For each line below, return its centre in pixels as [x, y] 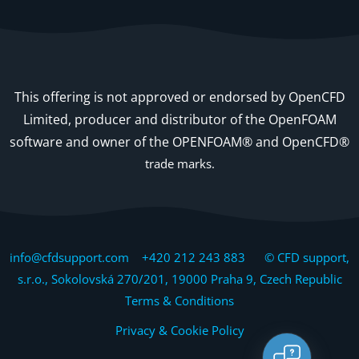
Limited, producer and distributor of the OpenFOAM [179, 119]
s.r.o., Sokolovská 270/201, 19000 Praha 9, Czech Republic [179, 278]
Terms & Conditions [179, 300]
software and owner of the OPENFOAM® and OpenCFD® [179, 141]
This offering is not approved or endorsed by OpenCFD [179, 97]
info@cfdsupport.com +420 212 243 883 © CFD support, [179, 257]
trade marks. [179, 163]
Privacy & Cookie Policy [179, 330]
